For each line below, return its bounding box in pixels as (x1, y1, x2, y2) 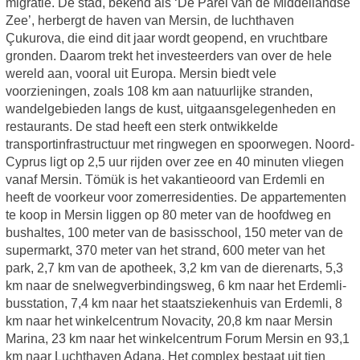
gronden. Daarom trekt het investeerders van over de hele (5, 49, 332, 63)
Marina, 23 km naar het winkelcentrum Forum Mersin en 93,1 (5, 332, 350, 346)
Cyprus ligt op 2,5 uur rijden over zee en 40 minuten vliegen (5, 155, 344, 170)
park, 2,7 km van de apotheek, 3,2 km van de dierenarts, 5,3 (5, 261, 343, 276)
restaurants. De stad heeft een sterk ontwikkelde (5, 120, 278, 134)
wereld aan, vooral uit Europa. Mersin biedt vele (5, 67, 276, 81)
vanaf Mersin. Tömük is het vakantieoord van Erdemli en (5, 173, 325, 187)
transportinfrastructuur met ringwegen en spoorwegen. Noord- (5, 137, 354, 152)
